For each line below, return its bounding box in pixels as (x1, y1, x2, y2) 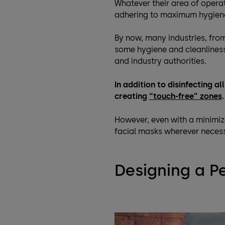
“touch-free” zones (149, 91, 222, 101)
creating (114, 91, 149, 101)
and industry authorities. (114, 56, 206, 66)
